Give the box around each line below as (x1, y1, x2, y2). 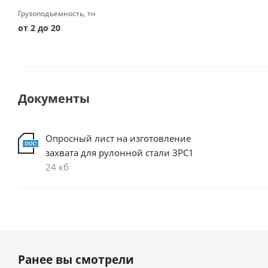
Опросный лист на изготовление (45, 132, 191, 144)
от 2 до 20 (18, 22, 60, 33)
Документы (18, 90, 90, 106)
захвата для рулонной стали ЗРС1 (45, 147, 194, 159)
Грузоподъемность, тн (18, 8, 96, 19)
